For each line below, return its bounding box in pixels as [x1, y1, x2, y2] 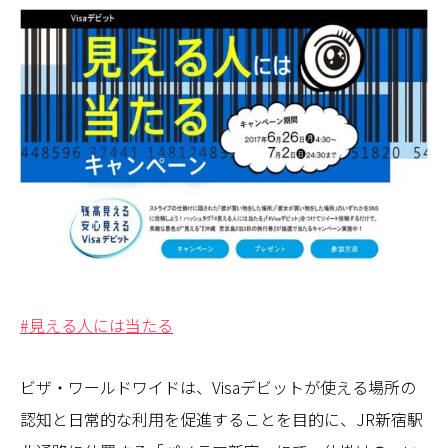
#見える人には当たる [20, 312, 173, 337]
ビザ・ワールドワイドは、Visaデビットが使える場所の [20, 374, 416, 399]
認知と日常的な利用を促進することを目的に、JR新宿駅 [20, 406, 423, 431]
